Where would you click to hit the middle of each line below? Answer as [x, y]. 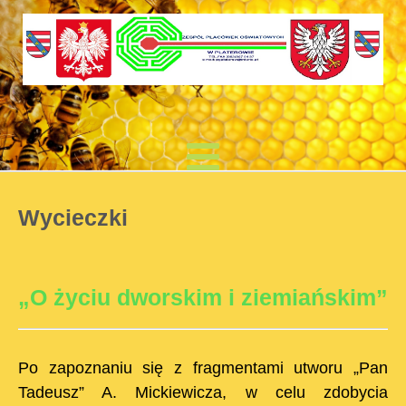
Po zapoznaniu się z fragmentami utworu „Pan [203, 368]
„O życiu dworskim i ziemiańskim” [203, 298]
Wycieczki [73, 218]
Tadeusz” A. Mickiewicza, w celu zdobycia [203, 393]
